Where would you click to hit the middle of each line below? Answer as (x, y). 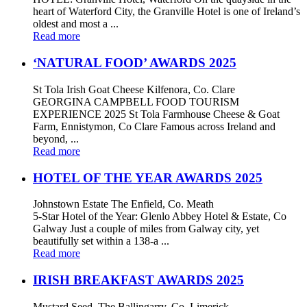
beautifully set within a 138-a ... (101, 241)
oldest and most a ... (76, 24)
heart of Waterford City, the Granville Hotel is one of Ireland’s (167, 12)
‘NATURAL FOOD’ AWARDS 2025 (135, 63)
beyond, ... (56, 138)
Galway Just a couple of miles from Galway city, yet (146, 229)
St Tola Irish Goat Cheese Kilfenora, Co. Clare (134, 89)
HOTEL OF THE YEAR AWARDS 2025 (148, 177)
